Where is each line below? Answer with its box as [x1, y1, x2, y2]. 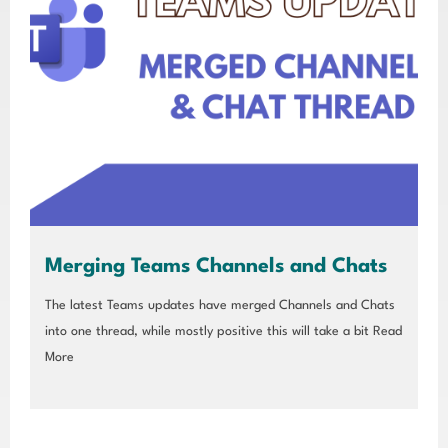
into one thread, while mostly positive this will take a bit [45, 325, 369, 339]
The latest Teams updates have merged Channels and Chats [45, 299, 395, 313]
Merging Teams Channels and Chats [45, 257, 387, 278]
